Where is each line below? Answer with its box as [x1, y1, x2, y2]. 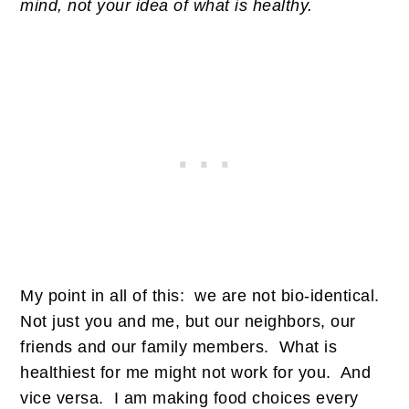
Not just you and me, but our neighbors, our [20, 311, 356, 330]
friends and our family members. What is [20, 337, 338, 356]
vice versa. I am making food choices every [20, 388, 359, 407]
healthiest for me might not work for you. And [20, 362, 372, 382]
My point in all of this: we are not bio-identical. [20, 286, 385, 305]
